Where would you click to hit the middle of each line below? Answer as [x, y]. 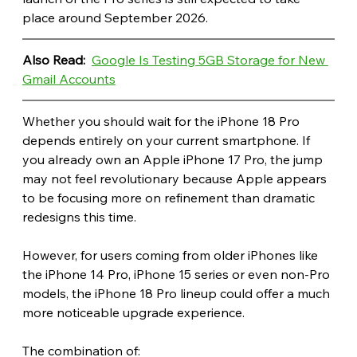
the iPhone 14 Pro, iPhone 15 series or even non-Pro [177, 274]
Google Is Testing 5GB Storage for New [210, 59]
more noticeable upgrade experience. [133, 312]
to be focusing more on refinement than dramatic [170, 197]
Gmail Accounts [69, 78]
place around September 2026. [115, 17]
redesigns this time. [79, 216]
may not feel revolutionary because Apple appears [176, 178]
